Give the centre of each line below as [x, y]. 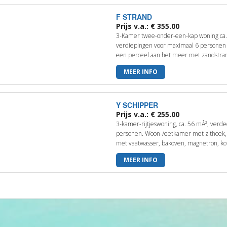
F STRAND [134, 17]
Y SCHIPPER [137, 105]
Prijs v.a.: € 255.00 [148, 114]
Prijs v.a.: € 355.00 [148, 26]
